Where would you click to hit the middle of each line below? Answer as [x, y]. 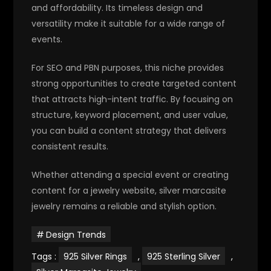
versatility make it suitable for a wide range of [129, 23]
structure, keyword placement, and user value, [130, 115]
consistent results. [70, 146]
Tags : [45, 256]
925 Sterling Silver [184, 256]
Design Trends [76, 234]
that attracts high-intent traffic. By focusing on [132, 99]
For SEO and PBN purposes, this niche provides [128, 67]
